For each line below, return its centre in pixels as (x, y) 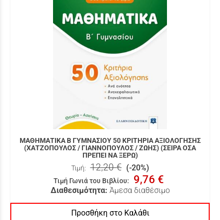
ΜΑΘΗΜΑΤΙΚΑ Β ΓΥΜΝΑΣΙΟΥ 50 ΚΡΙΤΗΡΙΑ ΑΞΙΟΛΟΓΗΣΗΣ (110, 141)
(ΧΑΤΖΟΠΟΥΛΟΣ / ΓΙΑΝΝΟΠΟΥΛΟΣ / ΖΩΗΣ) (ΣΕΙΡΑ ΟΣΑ (110, 148)
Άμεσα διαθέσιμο (139, 191)
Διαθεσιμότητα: (79, 191)
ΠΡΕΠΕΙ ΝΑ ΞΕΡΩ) (110, 155)
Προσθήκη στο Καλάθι (110, 213)
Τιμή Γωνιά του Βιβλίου (90, 181)
